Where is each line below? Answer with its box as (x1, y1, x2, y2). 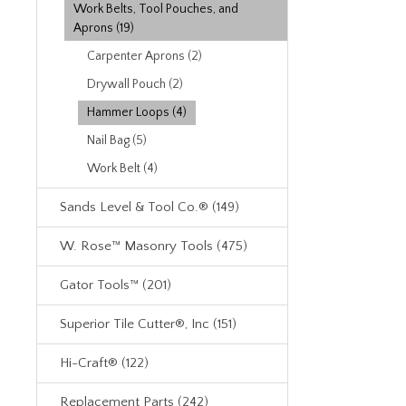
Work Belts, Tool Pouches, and (73, 2, 238, 16)
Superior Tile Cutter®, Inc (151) (60, 316, 237, 332)
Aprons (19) (73, 21, 134, 35)
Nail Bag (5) (87, 133, 147, 148)
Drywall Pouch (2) (87, 77, 183, 92)
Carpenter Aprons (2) (87, 49, 202, 63)
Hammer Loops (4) (87, 105, 187, 120)
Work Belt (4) (87, 161, 158, 176)
